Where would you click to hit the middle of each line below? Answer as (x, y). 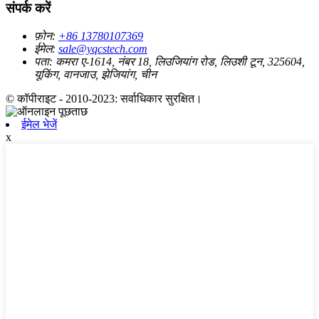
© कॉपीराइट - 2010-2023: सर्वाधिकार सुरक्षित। (104, 98)
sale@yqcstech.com (103, 48)
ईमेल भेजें (39, 124)
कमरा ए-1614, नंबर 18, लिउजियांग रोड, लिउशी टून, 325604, (180, 61)
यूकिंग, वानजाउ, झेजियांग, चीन (95, 74)
